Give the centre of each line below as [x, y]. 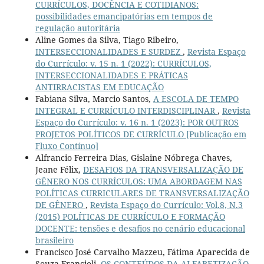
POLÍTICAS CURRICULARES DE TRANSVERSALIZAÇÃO [142, 193]
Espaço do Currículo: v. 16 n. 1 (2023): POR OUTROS [137, 122]
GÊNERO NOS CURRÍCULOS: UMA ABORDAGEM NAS [138, 181]
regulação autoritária [77, 28]
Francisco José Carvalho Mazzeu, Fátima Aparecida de [142, 252]
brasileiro [54, 240]
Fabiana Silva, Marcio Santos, [94, 98]
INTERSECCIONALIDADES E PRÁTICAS [111, 75]
